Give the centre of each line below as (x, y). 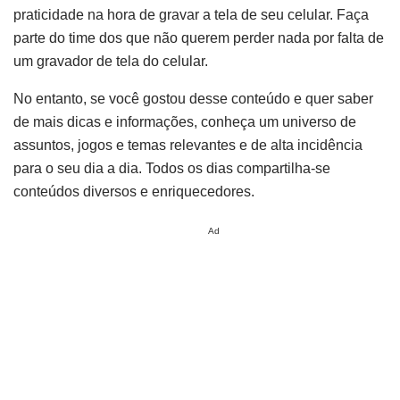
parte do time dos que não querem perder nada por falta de (199, 38)
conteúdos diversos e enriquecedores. (134, 192)
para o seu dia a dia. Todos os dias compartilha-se (172, 169)
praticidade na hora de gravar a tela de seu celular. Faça (191, 15)
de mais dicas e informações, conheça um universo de (185, 122)
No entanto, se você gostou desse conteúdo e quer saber (193, 99)
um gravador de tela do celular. (111, 62)
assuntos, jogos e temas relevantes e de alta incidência (188, 146)
